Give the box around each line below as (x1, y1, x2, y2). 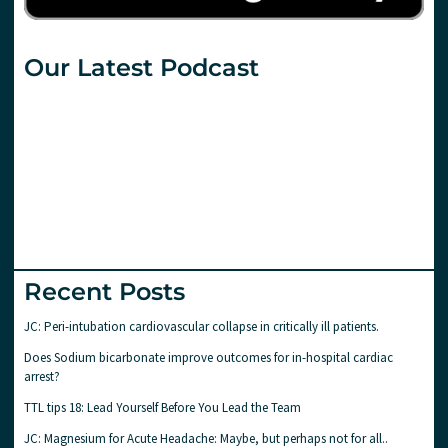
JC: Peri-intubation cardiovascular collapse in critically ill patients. (24, 318, 380, 336)
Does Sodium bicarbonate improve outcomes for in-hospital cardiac (24, 349, 394, 367)
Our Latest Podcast (24, 53, 260, 83)
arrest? (24, 368, 61, 386)
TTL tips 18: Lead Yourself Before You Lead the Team (24, 399, 302, 417)
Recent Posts (24, 277, 186, 307)
